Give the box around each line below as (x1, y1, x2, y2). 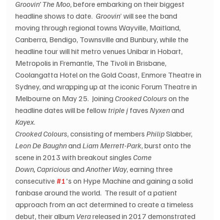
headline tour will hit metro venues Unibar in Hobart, (15, 46, 185, 56)
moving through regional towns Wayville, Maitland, (15, 23, 183, 33)
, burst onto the (141, 140, 193, 151)
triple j (108, 105, 129, 115)
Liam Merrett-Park (82, 140, 142, 151)
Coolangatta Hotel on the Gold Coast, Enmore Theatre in (15, 70, 203, 80)
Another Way (86, 164, 127, 174)
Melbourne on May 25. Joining (15, 93, 115, 104)
